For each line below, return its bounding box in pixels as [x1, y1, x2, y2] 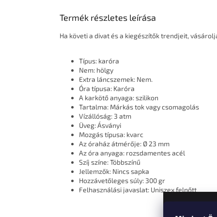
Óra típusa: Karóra [79, 84, 135, 93]
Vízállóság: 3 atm [79, 112, 131, 121]
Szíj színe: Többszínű [79, 158, 140, 167]
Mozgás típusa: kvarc [79, 130, 143, 139]
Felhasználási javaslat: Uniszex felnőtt [79, 186, 197, 194]
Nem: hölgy [79, 66, 113, 75]
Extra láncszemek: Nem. [79, 75, 153, 84]
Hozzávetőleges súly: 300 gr [79, 176, 165, 185]
